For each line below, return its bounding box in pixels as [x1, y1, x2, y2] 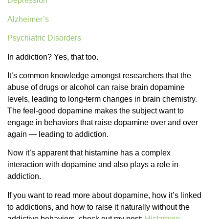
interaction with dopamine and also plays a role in [7, 160, 178, 169]
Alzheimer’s [7, 15, 49, 23]
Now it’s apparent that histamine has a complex [7, 149, 171, 157]
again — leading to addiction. [7, 130, 109, 138]
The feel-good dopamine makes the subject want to [7, 107, 184, 115]
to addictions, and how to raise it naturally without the [7, 202, 190, 211]
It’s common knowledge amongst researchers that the [7, 71, 191, 80]
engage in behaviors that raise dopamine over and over [7, 118, 198, 127]
